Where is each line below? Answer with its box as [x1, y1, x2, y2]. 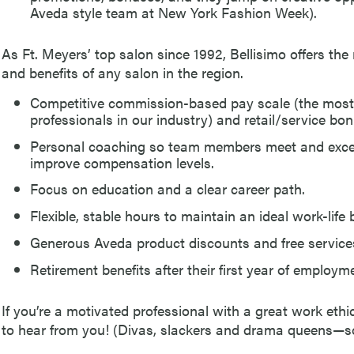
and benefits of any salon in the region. [2, 62, 243, 83]
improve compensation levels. [30, 152, 214, 172]
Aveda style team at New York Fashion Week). [30, 2, 317, 22]
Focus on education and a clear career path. [30, 179, 305, 199]
